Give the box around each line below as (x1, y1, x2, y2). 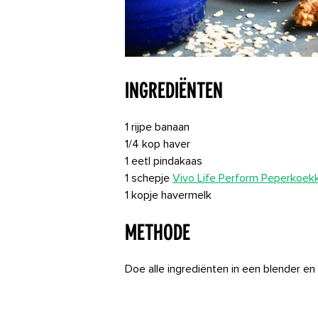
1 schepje (125, 171, 172, 185)
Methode (125, 218, 190, 246)
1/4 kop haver (125, 137, 190, 151)
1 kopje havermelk (125, 188, 212, 202)
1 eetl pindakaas (125, 154, 202, 168)
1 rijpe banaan (125, 120, 190, 134)
